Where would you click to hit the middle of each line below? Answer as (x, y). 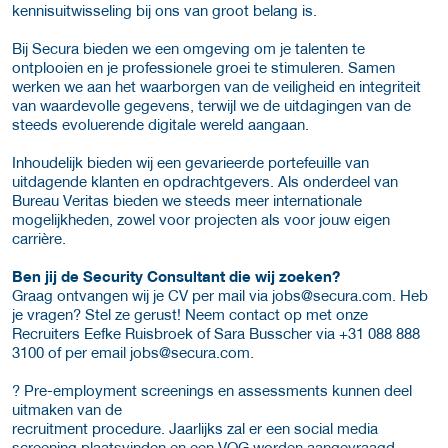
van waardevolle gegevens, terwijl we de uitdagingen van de (211, 105)
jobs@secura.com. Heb (350, 295)
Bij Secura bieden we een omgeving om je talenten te (188, 48)
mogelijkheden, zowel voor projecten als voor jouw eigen (201, 219)
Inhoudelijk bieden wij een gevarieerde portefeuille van (190, 162)
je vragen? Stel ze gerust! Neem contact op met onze (190, 314)
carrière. (39, 238)
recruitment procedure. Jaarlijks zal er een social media (195, 428)
